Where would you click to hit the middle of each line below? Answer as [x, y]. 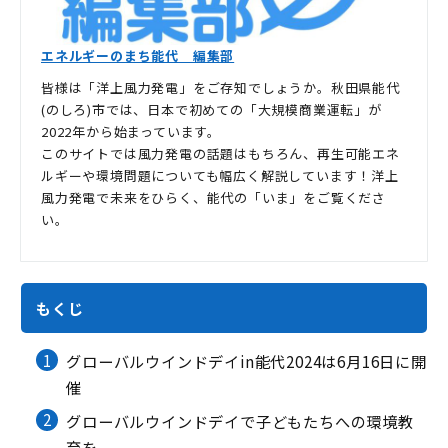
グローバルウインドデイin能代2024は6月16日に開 [246, 361]
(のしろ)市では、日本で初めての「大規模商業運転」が [211, 109]
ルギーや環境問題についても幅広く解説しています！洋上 [220, 175]
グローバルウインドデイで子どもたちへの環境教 [240, 420]
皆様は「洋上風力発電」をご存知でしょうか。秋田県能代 [220, 87]
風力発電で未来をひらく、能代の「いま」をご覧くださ [213, 197]
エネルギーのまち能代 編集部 [138, 55]
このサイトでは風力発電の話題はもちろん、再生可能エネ [220, 153]
